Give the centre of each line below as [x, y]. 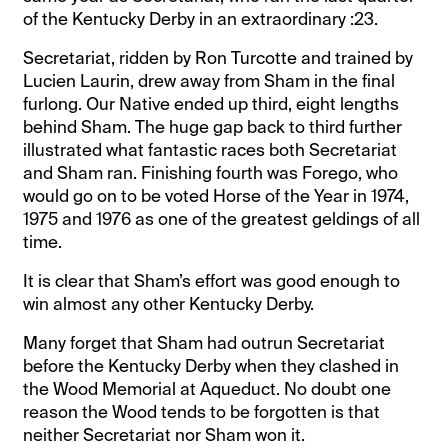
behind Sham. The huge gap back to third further [213, 126]
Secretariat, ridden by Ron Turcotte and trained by [218, 57]
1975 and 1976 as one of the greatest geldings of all [222, 218]
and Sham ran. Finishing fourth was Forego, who [211, 172]
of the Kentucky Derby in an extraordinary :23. [201, 18]
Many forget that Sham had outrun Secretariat [204, 342]
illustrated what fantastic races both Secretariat [210, 149]
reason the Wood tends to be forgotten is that [202, 411]
